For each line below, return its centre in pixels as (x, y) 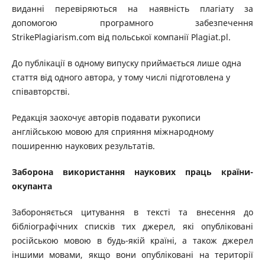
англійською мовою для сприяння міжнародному (112, 132)
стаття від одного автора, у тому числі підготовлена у (121, 77)
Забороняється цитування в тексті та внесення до (132, 212)
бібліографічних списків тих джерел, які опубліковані (132, 227)
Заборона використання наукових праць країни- (132, 172)
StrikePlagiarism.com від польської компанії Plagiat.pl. (121, 37)
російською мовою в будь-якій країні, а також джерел (132, 241)
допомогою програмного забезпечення (132, 23)
